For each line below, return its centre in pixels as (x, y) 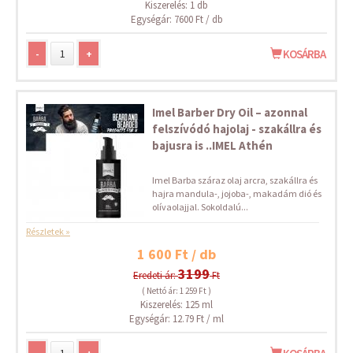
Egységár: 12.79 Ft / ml (176, 319)
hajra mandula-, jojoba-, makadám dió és (237, 193)
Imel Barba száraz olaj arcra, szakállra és (235, 180)
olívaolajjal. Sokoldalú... (200, 207)
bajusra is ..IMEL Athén (212, 145)
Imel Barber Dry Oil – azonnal (230, 112)
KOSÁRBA (303, 54)
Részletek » (48, 231)
